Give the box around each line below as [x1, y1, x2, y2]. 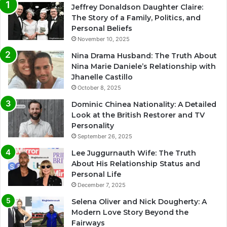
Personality [71, 121, 114, 131]
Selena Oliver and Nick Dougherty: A [71, 197, 207, 207]
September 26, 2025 [78, 133, 132, 140]
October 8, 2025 [78, 84, 121, 92]
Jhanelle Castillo [71, 72, 133, 82]
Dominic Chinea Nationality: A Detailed [71, 100, 216, 109]
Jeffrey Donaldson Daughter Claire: [71, 3, 203, 12]
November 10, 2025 [78, 35, 130, 43]
